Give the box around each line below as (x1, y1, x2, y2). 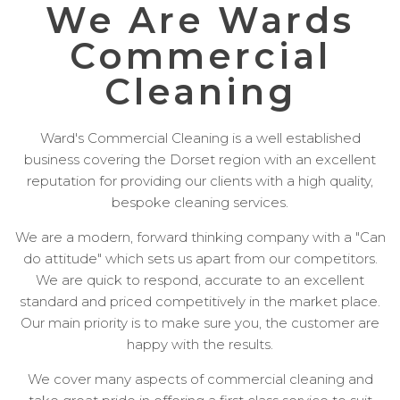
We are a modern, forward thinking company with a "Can (14, 229, 386, 246)
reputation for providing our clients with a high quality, (27, 172, 373, 190)
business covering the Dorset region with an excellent (24, 151, 376, 169)
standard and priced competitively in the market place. (20, 293, 380, 311)
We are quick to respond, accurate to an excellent (36, 271, 364, 289)
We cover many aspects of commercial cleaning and (27, 371, 373, 388)
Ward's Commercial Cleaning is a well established (39, 129, 361, 147)
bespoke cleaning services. (112, 194, 288, 212)
